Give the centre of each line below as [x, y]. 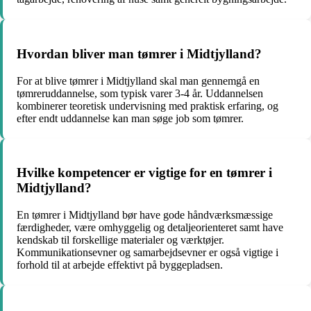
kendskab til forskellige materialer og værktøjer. [120, 239]
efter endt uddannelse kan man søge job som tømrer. [130, 118]
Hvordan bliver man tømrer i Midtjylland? [139, 53]
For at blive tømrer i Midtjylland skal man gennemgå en [138, 81]
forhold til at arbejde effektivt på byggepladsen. [120, 264]
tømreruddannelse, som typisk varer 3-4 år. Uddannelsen [140, 93]
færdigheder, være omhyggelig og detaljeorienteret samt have [150, 227]
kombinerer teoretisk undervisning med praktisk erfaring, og [148, 106]
